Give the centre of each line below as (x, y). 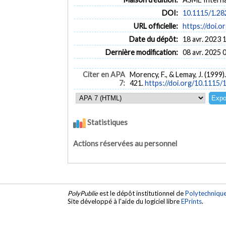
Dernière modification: (142, 52)
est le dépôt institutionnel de (142, 193)
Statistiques (107, 122)
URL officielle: (156, 26)
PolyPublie (83, 193)
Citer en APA (104, 74)
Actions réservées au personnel (125, 144)
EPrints (192, 201)
